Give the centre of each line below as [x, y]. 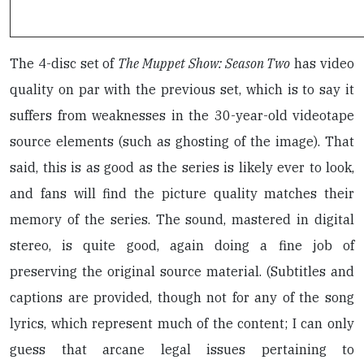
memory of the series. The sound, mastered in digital [182, 219]
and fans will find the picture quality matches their [182, 193]
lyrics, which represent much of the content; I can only [182, 323]
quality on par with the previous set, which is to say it [182, 89]
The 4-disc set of [64, 63]
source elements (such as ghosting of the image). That [182, 141]
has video [323, 63]
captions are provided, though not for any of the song [182, 297]
